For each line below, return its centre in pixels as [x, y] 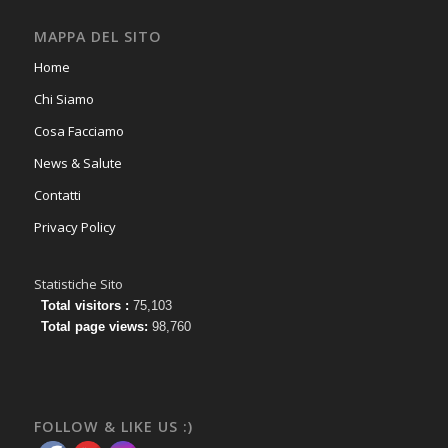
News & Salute [77, 163]
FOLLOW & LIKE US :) [113, 427]
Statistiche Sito [78, 284]
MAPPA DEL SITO [97, 37]
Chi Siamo [63, 99]
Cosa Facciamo [78, 131]
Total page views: [96, 327]
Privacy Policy [74, 227]
